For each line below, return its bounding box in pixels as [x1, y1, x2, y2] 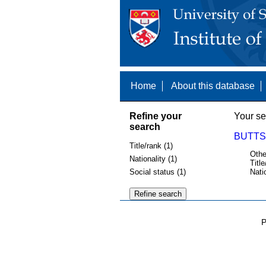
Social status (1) [129, 167, 186, 176]
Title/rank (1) [129, 141, 173, 151]
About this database [170, 81, 255, 91]
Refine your [129, 110, 182, 121]
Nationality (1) [129, 154, 177, 163]
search [129, 121, 160, 132]
